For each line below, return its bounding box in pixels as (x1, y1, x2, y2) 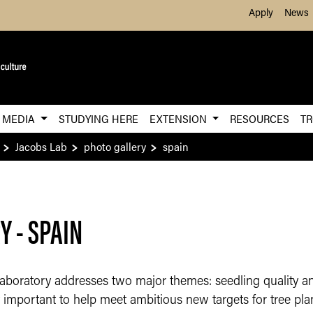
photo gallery (84, 138, 146, 154)
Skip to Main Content (156, 4, 259, 15)
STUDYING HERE (58, 110, 138, 126)
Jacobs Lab (15, 138, 67, 154)
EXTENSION (149, 110, 210, 126)
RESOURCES (230, 110, 290, 126)
